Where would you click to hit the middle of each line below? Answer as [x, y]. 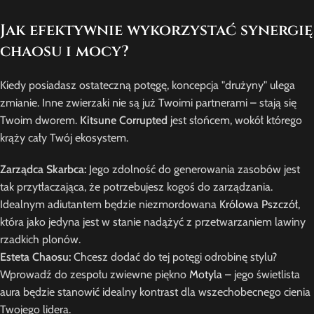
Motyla [206, 275]
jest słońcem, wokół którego [235, 121]
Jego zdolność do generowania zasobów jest [193, 170]
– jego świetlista [261, 275]
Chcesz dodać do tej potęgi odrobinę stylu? [174, 257]
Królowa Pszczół [259, 205]
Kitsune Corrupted [124, 121]
